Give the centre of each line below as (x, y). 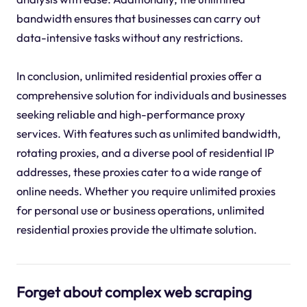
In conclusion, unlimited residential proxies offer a (139, 75)
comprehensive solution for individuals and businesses (151, 95)
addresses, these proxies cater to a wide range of (139, 171)
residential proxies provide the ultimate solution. (136, 229)
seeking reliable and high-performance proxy (131, 114)
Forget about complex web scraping (134, 292)
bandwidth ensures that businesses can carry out (138, 18)
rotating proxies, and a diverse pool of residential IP (145, 152)
